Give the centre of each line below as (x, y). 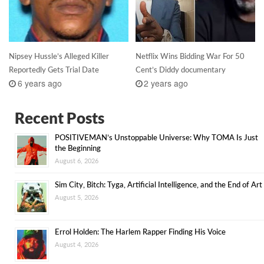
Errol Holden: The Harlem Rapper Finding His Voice (140, 231)
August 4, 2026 (77, 244)
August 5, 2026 (77, 197)
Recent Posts (60, 118)
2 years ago (166, 83)
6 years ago (39, 83)
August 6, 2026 (77, 160)
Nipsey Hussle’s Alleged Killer (59, 56)
